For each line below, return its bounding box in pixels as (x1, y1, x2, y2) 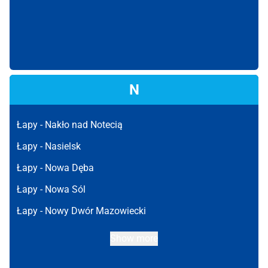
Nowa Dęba (45, 162, 94, 173)
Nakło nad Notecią (45, 119, 123, 130)
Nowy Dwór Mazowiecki (45, 205, 146, 217)
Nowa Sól (45, 184, 86, 195)
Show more (110, 233, 158, 244)
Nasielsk (45, 141, 81, 152)
